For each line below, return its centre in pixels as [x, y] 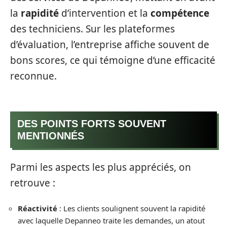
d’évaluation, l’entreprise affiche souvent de [110, 44]
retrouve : [33, 183]
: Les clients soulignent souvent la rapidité [131, 208]
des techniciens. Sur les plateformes [92, 29]
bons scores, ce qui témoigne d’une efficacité [113, 60]
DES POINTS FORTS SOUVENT [92, 124]
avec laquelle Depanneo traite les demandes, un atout [111, 220]
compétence [180, 13]
